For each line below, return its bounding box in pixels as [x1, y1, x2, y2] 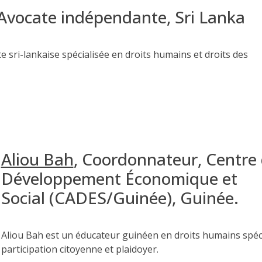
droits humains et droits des [125, 48, 248, 61]
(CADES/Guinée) [49, 186, 172, 209]
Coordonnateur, [81, 147, 206, 170]
